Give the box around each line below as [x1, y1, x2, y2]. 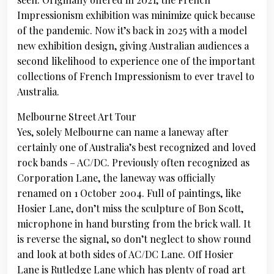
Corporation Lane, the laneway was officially [17, 171, 215, 184]
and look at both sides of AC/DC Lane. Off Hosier [17, 248, 234, 261]
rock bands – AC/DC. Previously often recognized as [17, 156, 250, 169]
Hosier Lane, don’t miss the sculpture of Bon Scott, [17, 202, 243, 215]
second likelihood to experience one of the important [17, 54, 255, 67]
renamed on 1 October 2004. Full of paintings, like [17, 187, 241, 199]
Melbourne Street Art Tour [17, 110, 136, 123]
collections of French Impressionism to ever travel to [17, 70, 254, 83]
